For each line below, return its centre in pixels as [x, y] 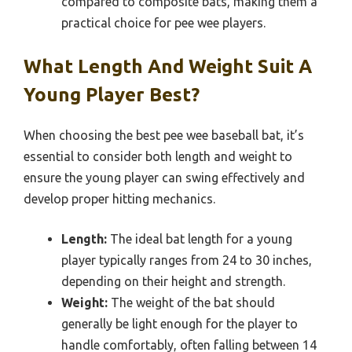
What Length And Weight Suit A [168, 67]
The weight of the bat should [191, 303]
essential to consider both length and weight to [158, 157]
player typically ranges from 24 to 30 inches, [187, 260]
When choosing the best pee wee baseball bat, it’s [164, 136]
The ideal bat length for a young [200, 239]
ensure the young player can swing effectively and [164, 178]
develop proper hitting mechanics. [119, 199]
